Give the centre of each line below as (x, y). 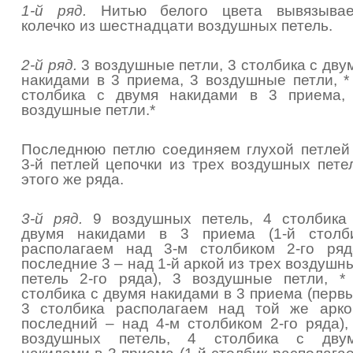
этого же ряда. (72, 179)
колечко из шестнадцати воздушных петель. (177, 26)
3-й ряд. (52, 219)
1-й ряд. (54, 11)
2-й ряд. (49, 65)
